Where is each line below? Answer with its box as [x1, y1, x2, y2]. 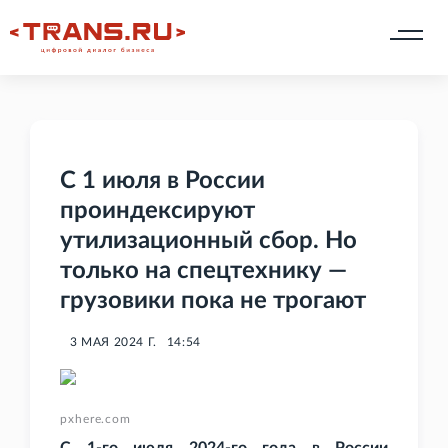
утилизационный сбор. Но [60, 229, 357, 254]
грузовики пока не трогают [60, 289, 366, 314]
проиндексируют [60, 199, 255, 224]
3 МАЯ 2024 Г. [70, 336, 157, 349]
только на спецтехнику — [60, 259, 347, 284]
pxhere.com [60, 413, 131, 426]
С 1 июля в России [60, 169, 265, 194]
